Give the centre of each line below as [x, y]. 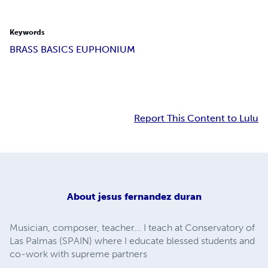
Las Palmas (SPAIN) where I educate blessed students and [132, 240]
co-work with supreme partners [78, 254]
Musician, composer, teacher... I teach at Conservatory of [132, 227]
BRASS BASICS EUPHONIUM [72, 50]
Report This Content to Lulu [196, 118]
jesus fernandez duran [150, 196]
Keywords [27, 33]
